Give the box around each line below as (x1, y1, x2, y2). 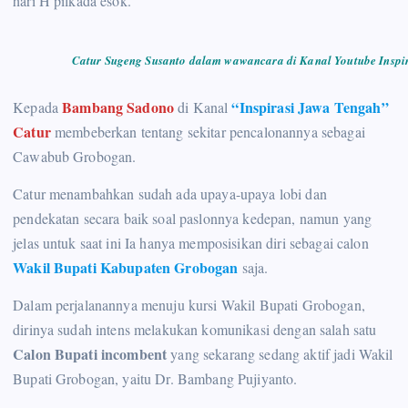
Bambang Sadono (62, 97, 178, 118)
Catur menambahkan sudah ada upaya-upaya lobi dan (13, 184, 327, 204)
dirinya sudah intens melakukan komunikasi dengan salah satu (13, 320, 377, 340)
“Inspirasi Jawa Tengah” (231, 97, 389, 118)
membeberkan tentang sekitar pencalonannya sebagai (50, 122, 365, 142)
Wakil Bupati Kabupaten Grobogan (13, 257, 242, 279)
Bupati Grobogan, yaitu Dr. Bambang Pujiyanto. (13, 369, 298, 389)
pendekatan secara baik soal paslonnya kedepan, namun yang (13, 209, 372, 229)
